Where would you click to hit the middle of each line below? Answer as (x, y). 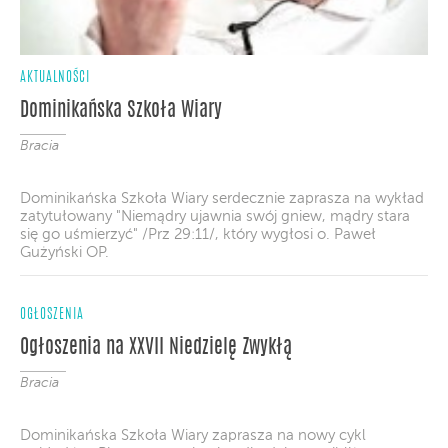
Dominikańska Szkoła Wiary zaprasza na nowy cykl (193, 435)
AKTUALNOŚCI (55, 77)
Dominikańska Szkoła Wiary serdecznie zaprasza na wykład (222, 198)
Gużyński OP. (64, 252)
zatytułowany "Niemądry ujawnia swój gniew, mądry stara (215, 216)
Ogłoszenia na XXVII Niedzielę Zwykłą (156, 347)
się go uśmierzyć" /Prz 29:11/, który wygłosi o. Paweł (198, 234)
